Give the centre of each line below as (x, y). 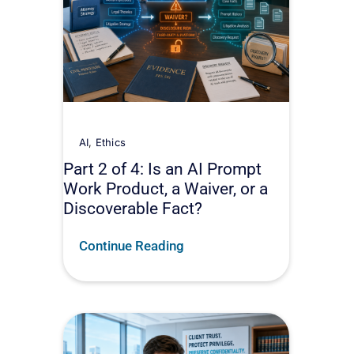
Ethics (110, 142)
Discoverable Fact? (133, 208)
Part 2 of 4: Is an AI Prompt (162, 168)
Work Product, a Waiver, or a (166, 188)
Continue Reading (132, 245)
